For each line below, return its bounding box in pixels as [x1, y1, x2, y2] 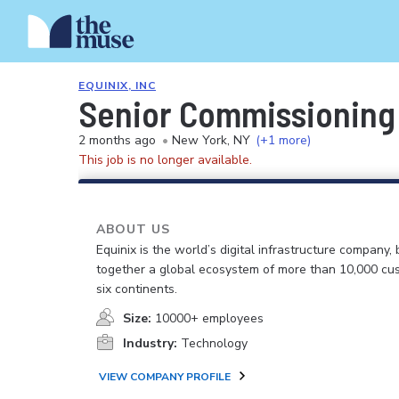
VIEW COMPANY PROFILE [99, 370, 231, 384]
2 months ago [78, 132, 156, 149]
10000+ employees [155, 310, 264, 327]
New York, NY [172, 132, 250, 149]
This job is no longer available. [78, 151, 252, 168]
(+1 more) [256, 132, 311, 149]
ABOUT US [96, 221, 170, 238]
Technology [181, 335, 248, 352]
